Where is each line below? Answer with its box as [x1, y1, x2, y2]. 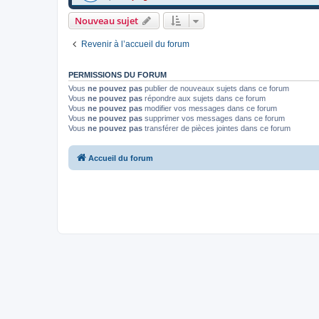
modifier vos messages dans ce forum [142, 104, 277, 113]
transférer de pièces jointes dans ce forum [142, 124, 291, 133]
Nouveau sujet [75, 14, 138, 28]
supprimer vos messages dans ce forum [142, 114, 285, 123]
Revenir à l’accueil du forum [81, 39, 189, 50]
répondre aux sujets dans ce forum [142, 94, 266, 103]
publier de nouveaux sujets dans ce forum [142, 84, 289, 93]
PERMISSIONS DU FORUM [68, 70, 167, 80]
